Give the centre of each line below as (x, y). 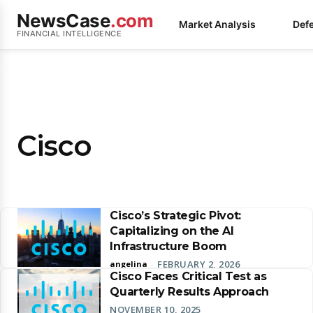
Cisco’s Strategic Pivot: (175, 216)
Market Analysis (217, 24)
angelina (129, 264)
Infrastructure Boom (168, 246)
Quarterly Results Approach (189, 292)
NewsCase (64, 20)
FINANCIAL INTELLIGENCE (69, 33)
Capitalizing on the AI (172, 231)
